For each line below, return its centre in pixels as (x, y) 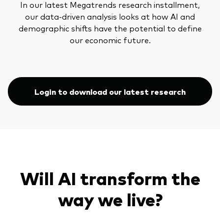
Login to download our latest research (110, 91)
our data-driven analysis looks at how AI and (110, 16)
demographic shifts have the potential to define (110, 28)
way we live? (110, 199)
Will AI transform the (110, 178)
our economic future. (110, 40)
